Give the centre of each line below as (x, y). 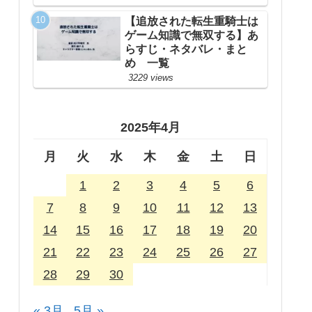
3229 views (151, 78)
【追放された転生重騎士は (192, 22)
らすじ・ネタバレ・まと (186, 49)
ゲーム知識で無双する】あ (192, 36)
